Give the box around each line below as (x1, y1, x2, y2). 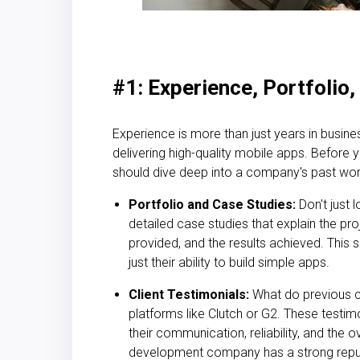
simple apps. (258, 254, 329, 270)
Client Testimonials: (129, 286, 249, 302)
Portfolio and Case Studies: (129, 196, 296, 212)
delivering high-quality (112, 145, 235, 161)
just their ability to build (129, 254, 258, 270)
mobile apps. (235, 145, 308, 161)
